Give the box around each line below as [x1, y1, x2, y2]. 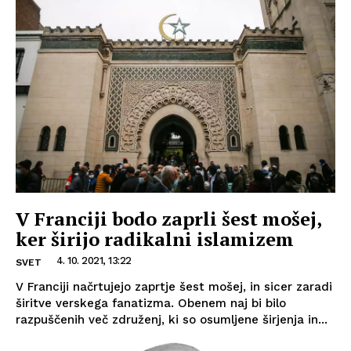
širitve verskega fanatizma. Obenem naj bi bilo [16, 295, 286, 310]
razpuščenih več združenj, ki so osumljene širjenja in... [16, 312, 327, 327]
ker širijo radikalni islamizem [16, 226, 294, 251]
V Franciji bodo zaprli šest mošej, [16, 205, 322, 231]
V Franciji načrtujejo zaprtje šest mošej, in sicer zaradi [16, 279, 332, 294]
